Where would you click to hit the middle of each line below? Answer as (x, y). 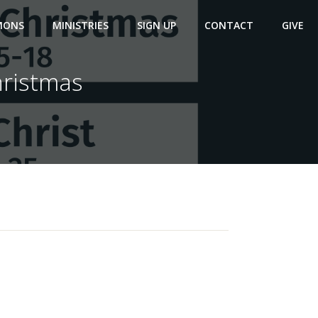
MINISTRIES (81, 25)
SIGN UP (157, 25)
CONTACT (229, 25)
